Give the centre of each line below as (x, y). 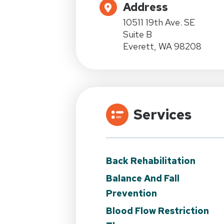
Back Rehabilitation (151, 160)
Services (162, 114)
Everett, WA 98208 (162, 46)
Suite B (137, 34)
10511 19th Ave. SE (159, 22)
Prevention (131, 193)
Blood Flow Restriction (157, 210)
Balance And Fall (143, 178)
